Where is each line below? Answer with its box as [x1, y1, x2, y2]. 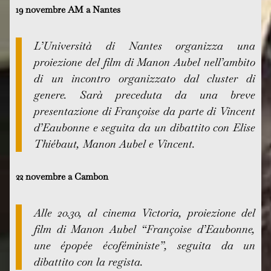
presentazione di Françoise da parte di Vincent [34, 104, 255, 118]
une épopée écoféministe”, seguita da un [34, 238, 255, 252]
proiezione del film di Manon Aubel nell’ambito [34, 55, 255, 69]
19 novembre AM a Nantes [16, 4, 121, 15]
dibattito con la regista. [34, 255, 144, 269]
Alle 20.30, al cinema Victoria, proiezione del [34, 206, 255, 220]
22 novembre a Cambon [16, 171, 109, 182]
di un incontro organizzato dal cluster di [34, 71, 255, 85]
